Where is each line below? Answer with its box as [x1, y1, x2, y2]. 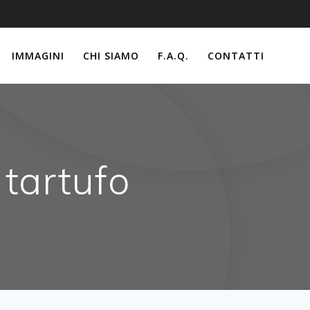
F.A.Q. [158, 48, 190, 62]
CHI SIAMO [82, 48, 139, 62]
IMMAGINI [11, 48, 64, 62]
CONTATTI [208, 48, 265, 62]
